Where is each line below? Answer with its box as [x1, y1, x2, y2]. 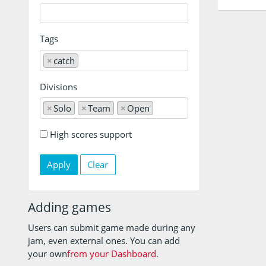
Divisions [39, 80, 77, 93]
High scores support [49, 128, 132, 140]
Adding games [28, 199, 111, 216]
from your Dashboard [67, 248, 156, 259]
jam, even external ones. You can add [28, 235, 180, 246]
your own [28, 248, 67, 259]
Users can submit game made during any [28, 221, 195, 233]
